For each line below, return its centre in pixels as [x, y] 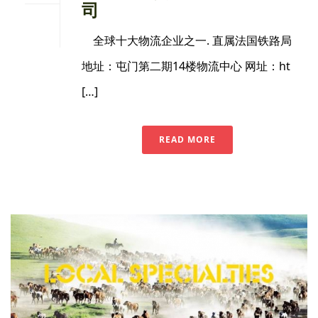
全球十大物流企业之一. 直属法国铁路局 [187, 41]
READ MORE [187, 140]
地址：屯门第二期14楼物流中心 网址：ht [186, 66]
